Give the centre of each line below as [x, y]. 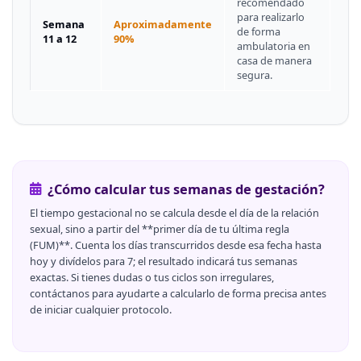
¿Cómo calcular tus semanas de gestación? [186, 189]
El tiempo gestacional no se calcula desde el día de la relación [175, 213]
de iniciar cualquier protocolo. [101, 310]
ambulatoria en [274, 46]
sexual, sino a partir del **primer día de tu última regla [160, 229]
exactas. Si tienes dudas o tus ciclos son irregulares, [152, 278]
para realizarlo [271, 17]
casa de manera [275, 61]
